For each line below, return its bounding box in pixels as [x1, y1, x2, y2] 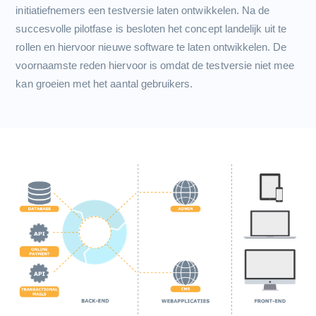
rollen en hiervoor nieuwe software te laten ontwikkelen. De [16, 41, 287, 54]
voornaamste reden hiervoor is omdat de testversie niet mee [16, 59, 295, 72]
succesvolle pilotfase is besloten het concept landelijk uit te [16, 23, 287, 35]
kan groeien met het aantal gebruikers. [16, 78, 193, 90]
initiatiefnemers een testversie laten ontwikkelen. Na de [16, 4, 270, 17]
